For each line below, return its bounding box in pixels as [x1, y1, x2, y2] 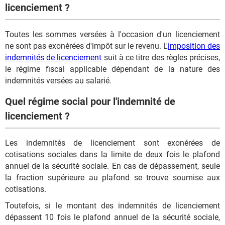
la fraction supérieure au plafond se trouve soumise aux [5, 173, 220, 182]
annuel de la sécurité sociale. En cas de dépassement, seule [5, 161, 220, 171]
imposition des [168, 41, 220, 51]
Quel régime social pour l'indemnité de [5, 95, 175, 108]
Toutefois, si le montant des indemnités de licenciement [5, 201, 220, 210]
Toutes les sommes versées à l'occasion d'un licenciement [5, 29, 220, 39]
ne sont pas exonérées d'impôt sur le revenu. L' [5, 41, 168, 51]
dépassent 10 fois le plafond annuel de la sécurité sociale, [5, 212, 220, 222]
